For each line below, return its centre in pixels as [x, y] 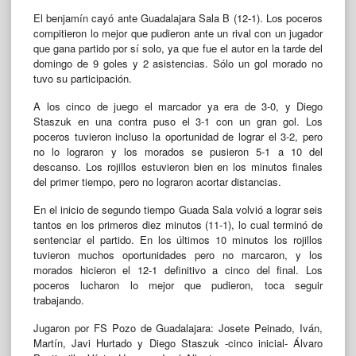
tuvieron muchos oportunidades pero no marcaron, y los [178, 255]
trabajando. [59, 300]
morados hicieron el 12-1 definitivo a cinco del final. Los [178, 270]
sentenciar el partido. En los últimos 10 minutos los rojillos [178, 240]
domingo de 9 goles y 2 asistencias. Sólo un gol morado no [178, 63]
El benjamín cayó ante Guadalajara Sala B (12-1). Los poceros [178, 17]
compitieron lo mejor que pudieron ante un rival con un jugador [178, 33]
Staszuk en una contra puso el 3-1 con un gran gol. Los [178, 121]
